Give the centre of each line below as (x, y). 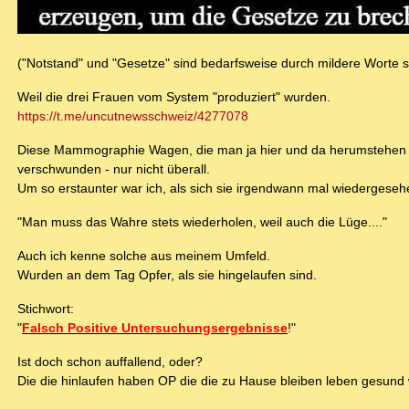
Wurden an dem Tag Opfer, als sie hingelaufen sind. (167, 275)
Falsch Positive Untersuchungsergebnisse (155, 328)
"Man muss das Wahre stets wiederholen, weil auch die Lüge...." (202, 222)
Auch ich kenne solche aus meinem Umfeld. (144, 256)
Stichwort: (46, 309)
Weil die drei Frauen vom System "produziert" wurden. (174, 97)
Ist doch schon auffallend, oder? (110, 362)
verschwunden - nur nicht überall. (114, 169)
